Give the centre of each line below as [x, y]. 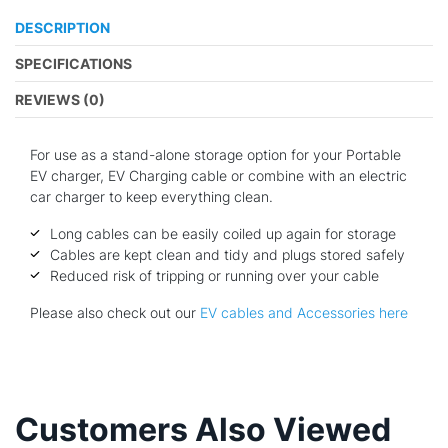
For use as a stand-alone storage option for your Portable [215, 154]
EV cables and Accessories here [306, 312]
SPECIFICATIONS [73, 63]
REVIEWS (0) [60, 99]
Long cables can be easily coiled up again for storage [223, 233]
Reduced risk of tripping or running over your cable [214, 275]
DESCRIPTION [62, 27]
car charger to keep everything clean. [151, 196]
